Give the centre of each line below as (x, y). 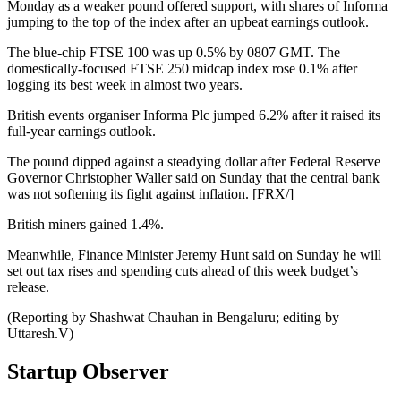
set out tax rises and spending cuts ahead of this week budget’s (183, 271)
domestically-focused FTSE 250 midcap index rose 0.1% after (182, 69)
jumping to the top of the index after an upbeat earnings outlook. (188, 22)
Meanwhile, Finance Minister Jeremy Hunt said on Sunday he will (194, 255)
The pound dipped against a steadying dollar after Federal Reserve (194, 162)
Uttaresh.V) (40, 334)
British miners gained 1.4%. (85, 225)
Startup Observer (88, 371)
